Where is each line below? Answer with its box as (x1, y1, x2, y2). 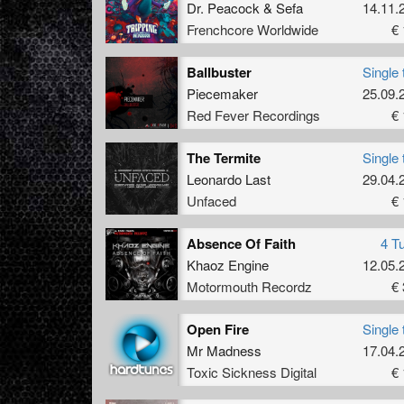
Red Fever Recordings (187, 105, 320, 124)
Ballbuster (187, 61, 252, 82)
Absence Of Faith (187, 233, 296, 253)
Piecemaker (187, 83, 258, 103)
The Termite (187, 147, 261, 168)
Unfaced (187, 190, 236, 210)
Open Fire (187, 318, 249, 339)
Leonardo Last (187, 169, 271, 188)
